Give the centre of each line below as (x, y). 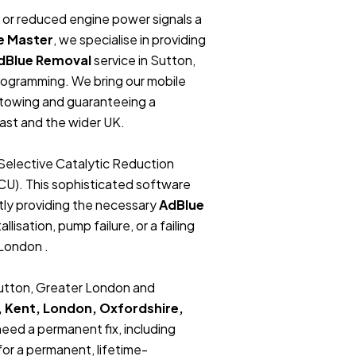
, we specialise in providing (130, 39)
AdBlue (182, 204)
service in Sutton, (143, 60)
